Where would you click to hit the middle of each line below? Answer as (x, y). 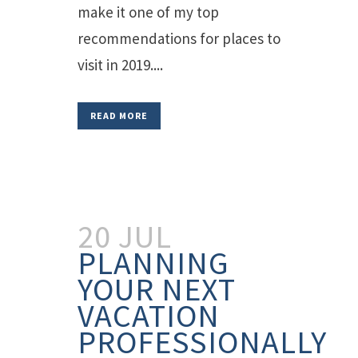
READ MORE (119, 115)
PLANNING (153, 263)
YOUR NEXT (157, 289)
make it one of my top (148, 12)
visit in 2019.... (120, 65)
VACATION (149, 316)
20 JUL (125, 237)
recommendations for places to (179, 38)
